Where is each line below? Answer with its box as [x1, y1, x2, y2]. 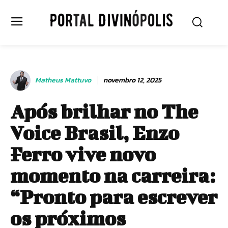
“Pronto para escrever [10, 185, 217, 208]
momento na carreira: [10, 164, 215, 187]
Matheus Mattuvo [35, 74, 91, 85]
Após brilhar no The [10, 100, 198, 123]
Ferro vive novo [10, 142, 156, 165]
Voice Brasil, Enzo [10, 121, 179, 144]
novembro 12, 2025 [103, 75, 161, 86]
